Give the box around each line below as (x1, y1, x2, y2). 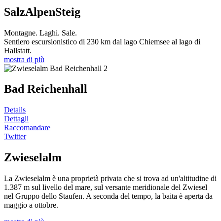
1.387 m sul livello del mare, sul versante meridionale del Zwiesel (4, 183, 207, 192)
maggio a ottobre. (4, 201, 58, 210)
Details (4, 106, 26, 114)
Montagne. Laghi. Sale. (4, 28, 77, 37)
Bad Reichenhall (4, 82, 87, 96)
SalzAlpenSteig (4, 5, 80, 18)
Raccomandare (4, 123, 50, 132)
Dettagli (4, 114, 29, 123)
